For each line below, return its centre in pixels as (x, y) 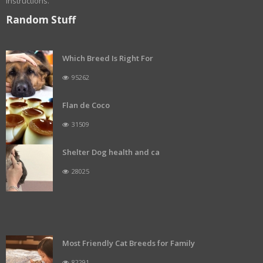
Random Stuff (41, 19)
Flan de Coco (86, 105)
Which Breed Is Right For (108, 58)
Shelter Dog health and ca (111, 152)
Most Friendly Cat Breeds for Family (129, 243)
